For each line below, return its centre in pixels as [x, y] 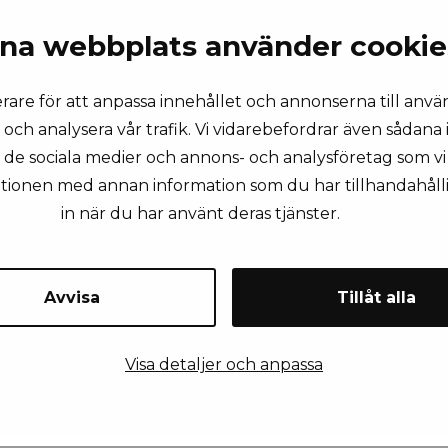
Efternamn [307, 287]
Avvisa [72, 297]
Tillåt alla [376, 297]
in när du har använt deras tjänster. [200, 213]
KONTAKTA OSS [224, 170]
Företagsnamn [323, 392]
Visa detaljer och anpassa [224, 364]
